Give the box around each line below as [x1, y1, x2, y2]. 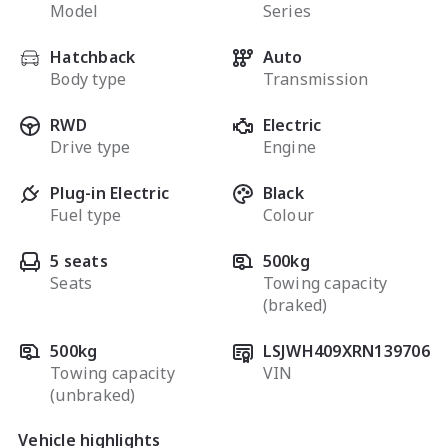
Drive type [50, 136, 131, 158]
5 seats [50, 250, 108, 272]
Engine [262, 136, 317, 158]
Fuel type [50, 204, 122, 226]
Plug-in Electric [50, 182, 170, 204]
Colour [262, 204, 315, 226]
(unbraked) [50, 384, 136, 406]
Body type [50, 68, 127, 90]
